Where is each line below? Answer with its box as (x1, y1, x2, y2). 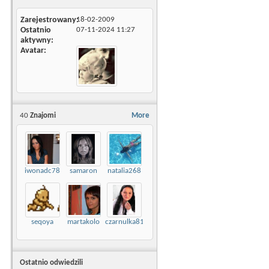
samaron (69, 167, 97, 175)
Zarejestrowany (20, 16, 76, 25)
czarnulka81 (105, 218, 144, 226)
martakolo (67, 218, 100, 226)
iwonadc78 (25, 167, 60, 175)
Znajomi (28, 112, 56, 119)
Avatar (20, 46, 44, 55)
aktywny (20, 36, 51, 45)
